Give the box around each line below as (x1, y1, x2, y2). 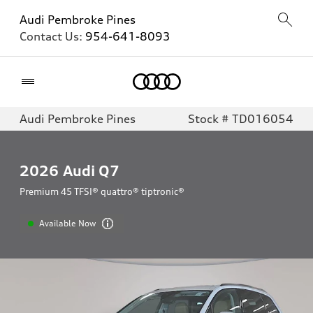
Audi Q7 (63, 161, 119, 180)
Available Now (39, 218, 96, 228)
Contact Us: (20, 29, 85, 43)
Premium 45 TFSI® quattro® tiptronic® (20, 186, 184, 197)
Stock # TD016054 (188, 112, 293, 126)
